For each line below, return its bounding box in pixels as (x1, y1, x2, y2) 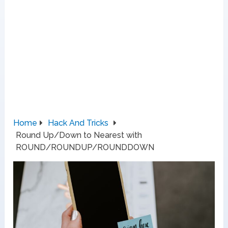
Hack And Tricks (48, 118, 109, 128)
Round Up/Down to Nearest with (16, 130, 142, 140)
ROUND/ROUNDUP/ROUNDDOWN (16, 142, 155, 153)
